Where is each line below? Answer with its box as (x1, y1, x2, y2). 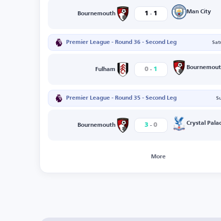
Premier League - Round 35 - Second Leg (66, 95, 177, 101)
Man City (186, 9, 211, 15)
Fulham (95, 66, 115, 73)
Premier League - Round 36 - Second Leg (66, 39, 177, 45)
